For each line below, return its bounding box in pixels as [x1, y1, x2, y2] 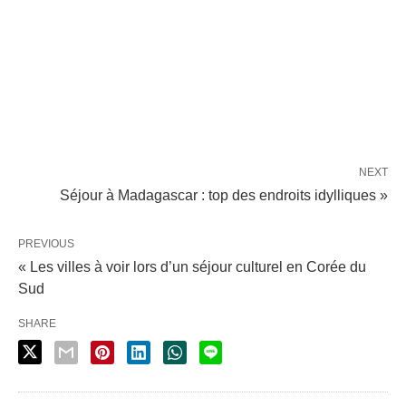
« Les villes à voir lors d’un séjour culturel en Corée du [18, 259, 366, 275]
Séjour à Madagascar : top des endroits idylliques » [60, 188, 388, 204]
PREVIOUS [18, 237, 74, 251]
